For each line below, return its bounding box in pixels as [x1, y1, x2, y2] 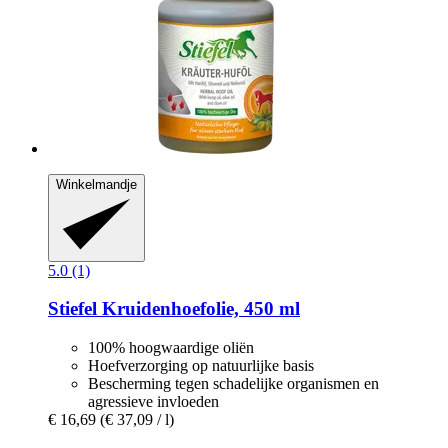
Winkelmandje [56, 177, 137, 193]
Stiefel [48, 298, 97, 320]
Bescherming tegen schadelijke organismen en [88, 375, 379, 393]
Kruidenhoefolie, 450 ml [97, 298, 300, 320]
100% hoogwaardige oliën [88, 339, 254, 357]
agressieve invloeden [88, 393, 219, 411]
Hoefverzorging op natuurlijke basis [88, 357, 314, 375]
